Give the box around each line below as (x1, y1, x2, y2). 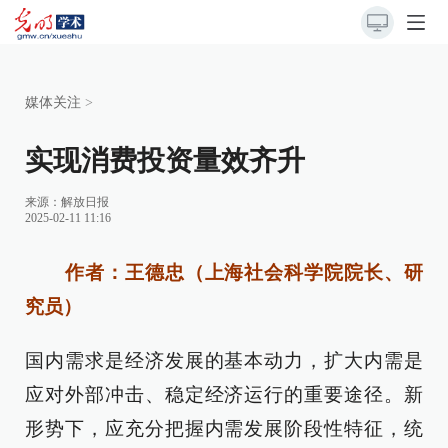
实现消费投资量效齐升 (25, 145, 305, 176)
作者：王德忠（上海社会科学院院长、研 (44, 262, 424, 283)
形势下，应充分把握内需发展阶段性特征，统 (25, 418, 423, 439)
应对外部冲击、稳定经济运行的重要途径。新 (25, 384, 423, 405)
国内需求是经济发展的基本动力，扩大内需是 (25, 350, 423, 371)
